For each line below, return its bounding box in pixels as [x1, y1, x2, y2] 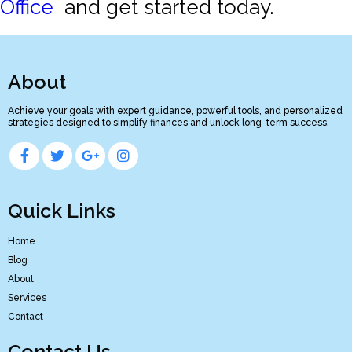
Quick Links [8, 198, 115, 222]
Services [8, 291, 46, 303]
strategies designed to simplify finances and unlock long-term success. [8, 116, 329, 128]
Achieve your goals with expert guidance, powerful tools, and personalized [8, 104, 343, 116]
